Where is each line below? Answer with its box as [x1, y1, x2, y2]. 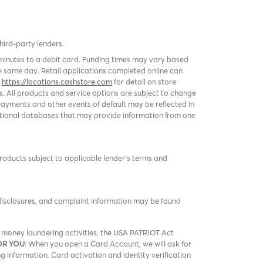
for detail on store [112, 77, 176, 86]
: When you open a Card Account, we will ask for [25, 239, 191, 248]
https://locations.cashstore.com [2, 77, 112, 86]
